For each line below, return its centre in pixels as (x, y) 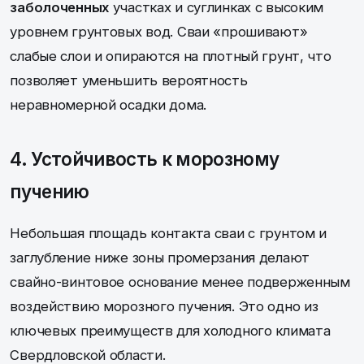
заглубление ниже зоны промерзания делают (160, 257)
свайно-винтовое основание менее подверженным (180, 282)
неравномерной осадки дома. (108, 104)
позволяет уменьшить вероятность (129, 80)
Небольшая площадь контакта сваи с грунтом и (169, 233)
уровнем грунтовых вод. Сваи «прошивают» (159, 31)
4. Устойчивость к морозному (145, 158)
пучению (50, 191)
